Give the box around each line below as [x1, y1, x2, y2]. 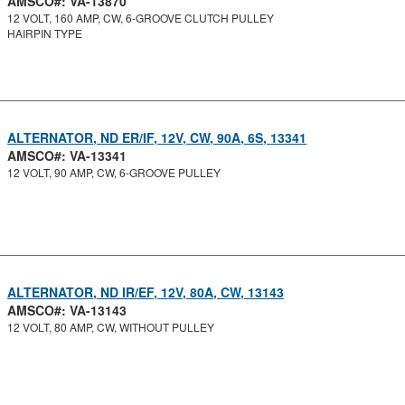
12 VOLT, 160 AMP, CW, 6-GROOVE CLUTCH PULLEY [7, 10, 275, 25]
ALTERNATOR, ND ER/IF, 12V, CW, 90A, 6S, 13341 [7, 128, 307, 146]
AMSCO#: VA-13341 [7, 146, 127, 165]
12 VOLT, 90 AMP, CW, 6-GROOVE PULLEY [7, 165, 221, 180]
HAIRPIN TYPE [7, 25, 83, 41]
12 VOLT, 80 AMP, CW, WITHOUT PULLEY [7, 319, 215, 334]
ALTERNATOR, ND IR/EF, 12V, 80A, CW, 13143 [7, 283, 285, 301]
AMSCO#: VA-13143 [7, 301, 127, 319]
